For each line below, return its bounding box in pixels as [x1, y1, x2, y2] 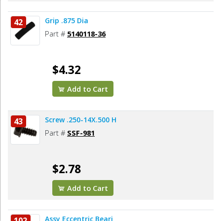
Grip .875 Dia [45, 16, 88, 26]
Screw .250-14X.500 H [45, 115, 116, 125]
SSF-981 [67, 128, 95, 138]
